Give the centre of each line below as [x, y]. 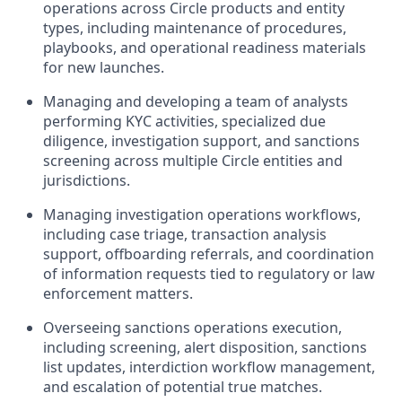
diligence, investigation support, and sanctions [201, 141]
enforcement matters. [118, 293]
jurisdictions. [87, 180]
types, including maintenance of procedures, [195, 28]
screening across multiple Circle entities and [193, 161]
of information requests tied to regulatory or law [209, 274]
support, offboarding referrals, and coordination [209, 254]
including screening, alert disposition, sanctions [205, 347]
